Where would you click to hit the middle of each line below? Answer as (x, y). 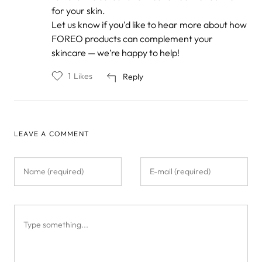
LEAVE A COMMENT (52, 133)
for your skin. (78, 10)
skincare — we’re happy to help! (116, 52)
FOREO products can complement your (132, 38)
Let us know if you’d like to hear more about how (149, 24)
